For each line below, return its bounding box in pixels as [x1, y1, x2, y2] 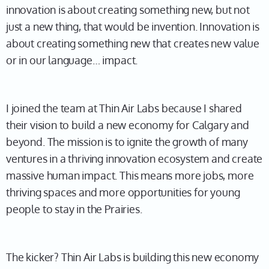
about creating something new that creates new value [6, 37, 259, 50]
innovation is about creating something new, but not [6, 3, 250, 16]
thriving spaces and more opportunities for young [6, 186, 240, 199]
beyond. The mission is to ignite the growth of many [6, 135, 248, 148]
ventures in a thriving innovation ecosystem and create [6, 152, 263, 165]
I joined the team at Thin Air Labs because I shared [6, 101, 242, 115]
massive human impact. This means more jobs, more [6, 169, 254, 182]
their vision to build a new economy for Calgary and [6, 118, 249, 131]
